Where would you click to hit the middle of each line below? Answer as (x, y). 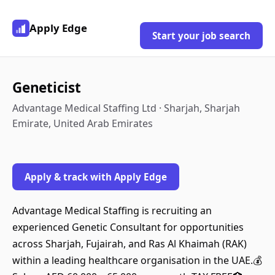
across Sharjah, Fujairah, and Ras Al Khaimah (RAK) (130, 244)
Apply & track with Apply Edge (96, 177)
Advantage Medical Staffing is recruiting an (112, 211)
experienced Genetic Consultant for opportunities (128, 227)
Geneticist (47, 87)
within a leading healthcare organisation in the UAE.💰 (137, 260)
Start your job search (201, 36)
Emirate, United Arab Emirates (83, 123)
